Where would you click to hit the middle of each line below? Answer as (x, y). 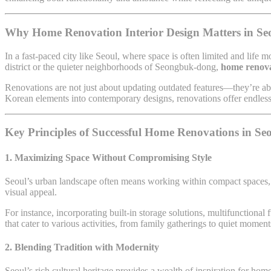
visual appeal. (31, 192)
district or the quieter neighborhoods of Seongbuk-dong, (113, 67)
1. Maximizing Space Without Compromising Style (108, 157)
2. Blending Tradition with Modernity (82, 247)
